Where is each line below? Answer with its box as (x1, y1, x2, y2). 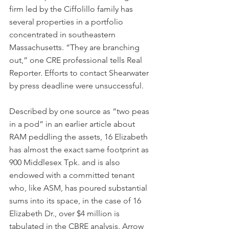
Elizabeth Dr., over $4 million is (9, 208, 122, 218)
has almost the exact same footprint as (9, 144, 151, 154)
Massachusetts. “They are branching (9, 42, 142, 52)
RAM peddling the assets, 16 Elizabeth (9, 131, 150, 142)
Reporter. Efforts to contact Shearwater (9, 67, 151, 78)
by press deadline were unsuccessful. (9, 80, 144, 90)
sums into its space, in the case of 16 (9, 195, 143, 205)
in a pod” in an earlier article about (9, 119, 137, 129)
